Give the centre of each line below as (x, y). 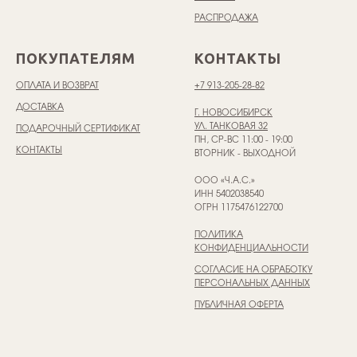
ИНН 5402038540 (229, 194)
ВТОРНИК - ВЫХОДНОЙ (245, 154)
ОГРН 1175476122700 (239, 208)
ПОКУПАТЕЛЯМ (76, 59)
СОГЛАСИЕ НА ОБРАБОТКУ (253, 270)
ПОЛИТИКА (219, 235)
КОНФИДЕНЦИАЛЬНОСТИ (251, 249)
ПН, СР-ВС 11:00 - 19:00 (243, 140)
